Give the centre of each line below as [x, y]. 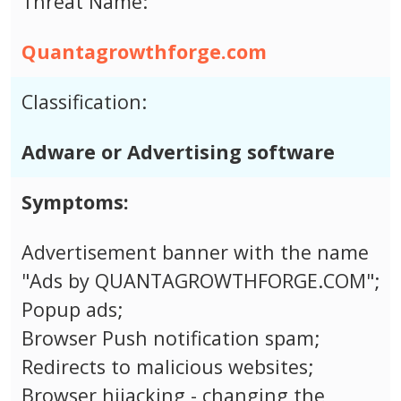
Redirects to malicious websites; [167, 367]
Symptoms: [75, 202]
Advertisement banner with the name [195, 252]
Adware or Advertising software [178, 152]
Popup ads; [72, 310]
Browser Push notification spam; [171, 338]
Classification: [84, 102]
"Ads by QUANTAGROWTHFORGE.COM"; [200, 281]
